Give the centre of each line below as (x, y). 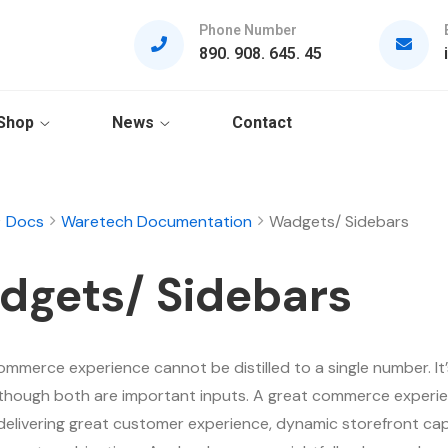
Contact (262, 122)
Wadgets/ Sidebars (338, 221)
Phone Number (247, 30)
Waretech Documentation (156, 221)
